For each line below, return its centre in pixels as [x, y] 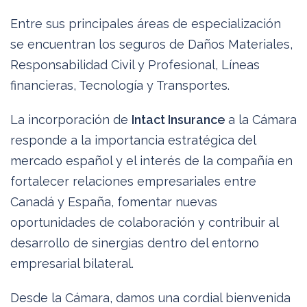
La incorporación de [71, 119]
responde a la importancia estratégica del [133, 140]
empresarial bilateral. [72, 263]
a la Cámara [262, 119]
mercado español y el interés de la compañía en [151, 160]
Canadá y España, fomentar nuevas [114, 201]
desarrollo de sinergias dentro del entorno [135, 243]
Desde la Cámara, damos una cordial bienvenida [150, 297]
